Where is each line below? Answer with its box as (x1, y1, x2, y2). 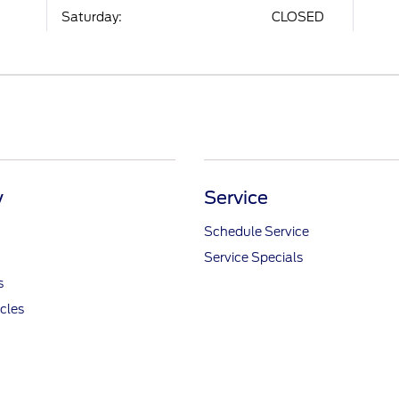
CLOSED (271, 9, 324, 24)
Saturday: (61, 9, 123, 24)
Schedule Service (203, 224, 309, 239)
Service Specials (203, 249, 303, 265)
